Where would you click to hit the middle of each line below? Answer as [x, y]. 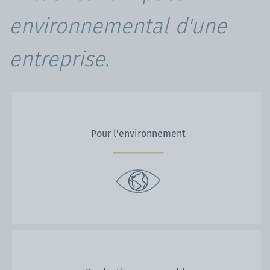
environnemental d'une [118, 26]
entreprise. [59, 59]
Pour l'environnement [138, 133]
